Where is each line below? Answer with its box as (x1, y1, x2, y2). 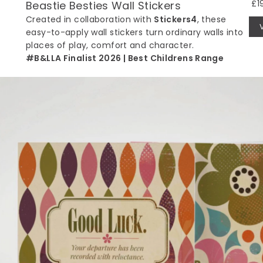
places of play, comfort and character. (26, 39, 194, 51)
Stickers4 (154, 13, 197, 25)
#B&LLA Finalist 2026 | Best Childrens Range (26, 52, 224, 64)
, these (197, 13, 227, 25)
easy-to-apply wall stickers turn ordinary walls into (26, 26, 244, 38)
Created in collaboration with (26, 13, 154, 25)
